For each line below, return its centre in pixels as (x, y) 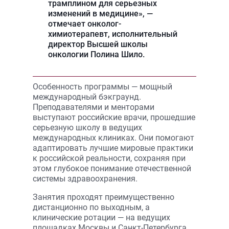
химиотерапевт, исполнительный (113, 34)
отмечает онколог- (85, 24)
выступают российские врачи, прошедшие (114, 117)
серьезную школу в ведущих (87, 128)
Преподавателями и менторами (94, 107)
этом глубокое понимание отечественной (112, 168)
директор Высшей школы (98, 44)
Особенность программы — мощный (102, 87)
